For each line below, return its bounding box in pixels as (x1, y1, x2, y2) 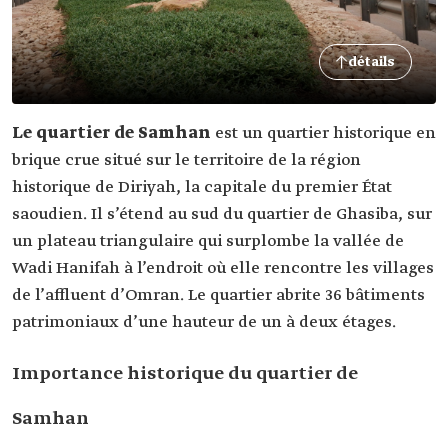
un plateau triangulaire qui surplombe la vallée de (12, 231, 404, 252)
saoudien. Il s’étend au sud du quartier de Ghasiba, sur (12, 204, 432, 225)
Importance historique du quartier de (12, 362, 358, 386)
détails (348, 53, 395, 71)
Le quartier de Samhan (12, 123, 211, 144)
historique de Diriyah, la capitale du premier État (12, 177, 392, 198)
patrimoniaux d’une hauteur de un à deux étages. (12, 312, 396, 333)
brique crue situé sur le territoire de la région (12, 150, 361, 171)
